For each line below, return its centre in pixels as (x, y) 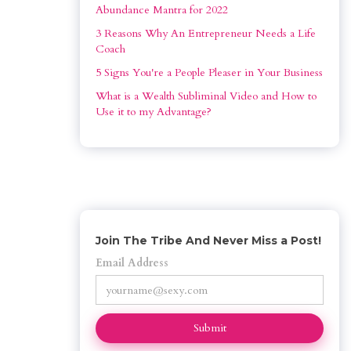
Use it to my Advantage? (154, 112)
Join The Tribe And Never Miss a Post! (208, 241)
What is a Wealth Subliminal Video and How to (208, 96)
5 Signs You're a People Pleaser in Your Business (209, 73)
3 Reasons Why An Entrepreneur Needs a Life (207, 34)
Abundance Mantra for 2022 (162, 10)
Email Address (132, 263)
